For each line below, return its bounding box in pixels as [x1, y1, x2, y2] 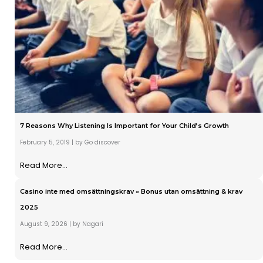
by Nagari [73, 219, 103, 228]
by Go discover [75, 137, 120, 147]
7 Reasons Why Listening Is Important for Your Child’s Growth [20, 121, 229, 130]
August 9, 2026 [20, 219, 68, 228]
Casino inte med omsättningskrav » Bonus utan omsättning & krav [20, 187, 242, 195]
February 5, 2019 [20, 137, 70, 147]
